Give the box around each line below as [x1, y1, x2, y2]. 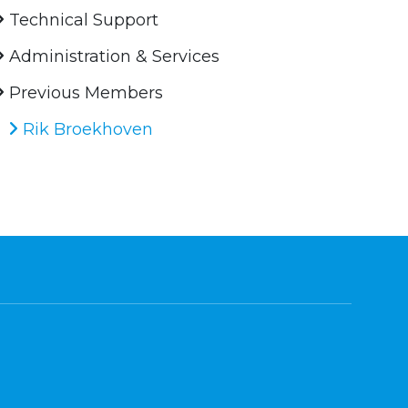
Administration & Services [5, 46, 220, 67]
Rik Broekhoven [18, 119, 154, 140]
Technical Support [5, 10, 159, 31]
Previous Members [5, 83, 164, 104]
